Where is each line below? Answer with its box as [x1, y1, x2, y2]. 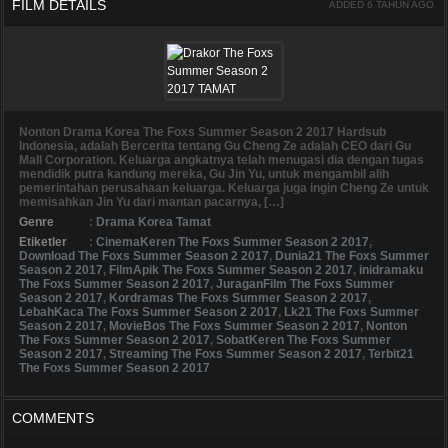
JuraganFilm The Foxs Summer [216, 277, 394, 292]
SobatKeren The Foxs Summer [216, 333, 391, 348]
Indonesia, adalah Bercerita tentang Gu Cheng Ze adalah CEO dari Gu [19, 139, 411, 154]
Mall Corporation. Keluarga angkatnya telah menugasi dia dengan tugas [19, 153, 424, 168]
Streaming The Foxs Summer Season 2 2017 [109, 347, 362, 362]
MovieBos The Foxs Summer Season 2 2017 [109, 319, 360, 334]
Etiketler [19, 235, 67, 250]
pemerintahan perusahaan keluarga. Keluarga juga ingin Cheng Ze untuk [19, 181, 429, 196]
